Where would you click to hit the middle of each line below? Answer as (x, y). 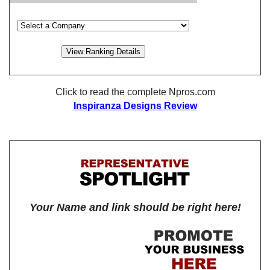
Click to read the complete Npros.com (135, 92)
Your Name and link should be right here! (135, 207)
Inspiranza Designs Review (135, 106)
